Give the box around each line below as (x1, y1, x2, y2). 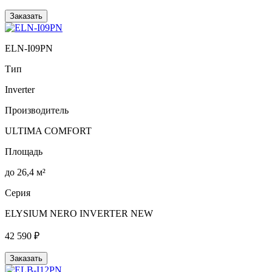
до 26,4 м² (5, 166, 46, 177)
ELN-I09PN (5, 42, 53, 53)
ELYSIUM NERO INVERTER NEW (5, 208, 153, 219)
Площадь (5, 146, 42, 157)
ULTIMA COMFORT (5, 125, 92, 136)
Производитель (5, 104, 69, 115)
